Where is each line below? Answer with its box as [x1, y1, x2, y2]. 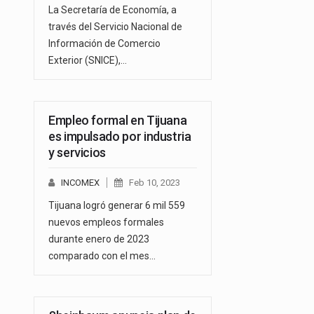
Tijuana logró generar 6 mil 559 [48, 200, 185, 212]
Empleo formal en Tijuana [48, 113, 187, 128]
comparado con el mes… [48, 250, 156, 262]
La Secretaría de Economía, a [48, 4, 177, 16]
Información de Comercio [48, 38, 161, 50]
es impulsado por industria [48, 129, 191, 144]
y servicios [48, 145, 107, 161]
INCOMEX [61, 177, 100, 189]
